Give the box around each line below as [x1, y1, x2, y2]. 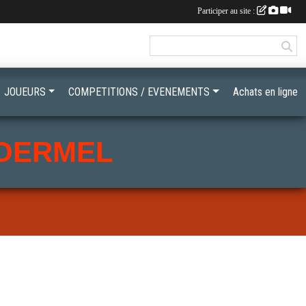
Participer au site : [197, 6, 257, 16]
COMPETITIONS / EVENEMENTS [68, 85, 210, 98]
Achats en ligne [233, 85, 298, 98]
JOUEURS [3, 85, 46, 98]
